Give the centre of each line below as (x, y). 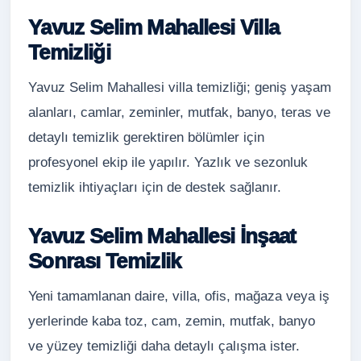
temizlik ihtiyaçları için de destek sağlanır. (155, 187)
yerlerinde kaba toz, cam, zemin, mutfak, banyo (172, 321)
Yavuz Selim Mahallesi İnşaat (162, 236)
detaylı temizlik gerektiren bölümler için (146, 137)
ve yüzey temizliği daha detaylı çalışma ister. (164, 346)
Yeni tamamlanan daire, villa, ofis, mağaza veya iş (179, 296)
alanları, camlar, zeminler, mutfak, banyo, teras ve (179, 112)
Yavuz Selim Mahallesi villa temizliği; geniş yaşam (180, 87)
